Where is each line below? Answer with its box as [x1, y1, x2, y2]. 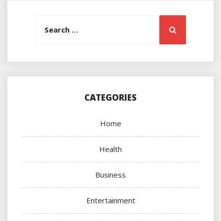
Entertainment [86, 195, 135, 206]
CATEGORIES [84, 92, 137, 104]
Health [99, 144, 122, 154]
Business [95, 170, 126, 180]
